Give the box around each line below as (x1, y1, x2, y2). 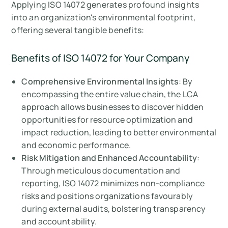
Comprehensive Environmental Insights (21, 76, 179, 88)
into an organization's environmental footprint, (11, 12, 196, 23)
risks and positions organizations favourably (21, 190, 193, 202)
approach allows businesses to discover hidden (21, 101, 204, 113)
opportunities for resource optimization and (21, 114, 193, 126)
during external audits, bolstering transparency (21, 203, 206, 215)
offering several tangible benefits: (11, 24, 145, 36)
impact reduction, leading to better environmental (21, 127, 217, 138)
